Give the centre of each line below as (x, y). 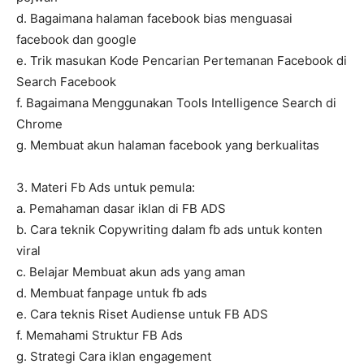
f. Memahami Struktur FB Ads (100, 336)
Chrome (39, 124)
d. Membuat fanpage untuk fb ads (112, 293)
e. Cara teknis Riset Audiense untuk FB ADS (142, 314)
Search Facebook (66, 82)
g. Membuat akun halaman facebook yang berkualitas (168, 145)
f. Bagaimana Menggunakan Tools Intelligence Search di (176, 103)
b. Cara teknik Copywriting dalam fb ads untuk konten (169, 230)
